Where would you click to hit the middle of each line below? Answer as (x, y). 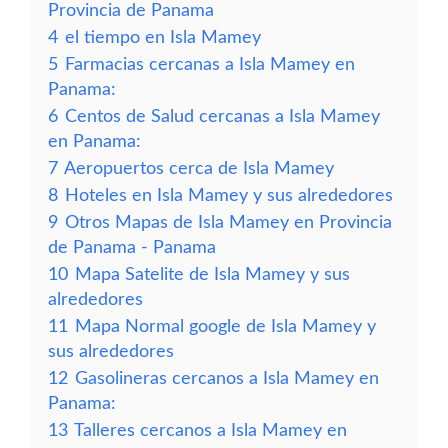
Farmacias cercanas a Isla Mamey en (210, 64)
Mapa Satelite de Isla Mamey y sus (212, 274)
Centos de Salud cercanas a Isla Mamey (222, 116)
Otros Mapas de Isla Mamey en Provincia (228, 222)
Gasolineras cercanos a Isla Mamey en (227, 378)
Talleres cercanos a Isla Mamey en (210, 430)
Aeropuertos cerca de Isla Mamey (199, 168)
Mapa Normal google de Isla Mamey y (225, 326)
